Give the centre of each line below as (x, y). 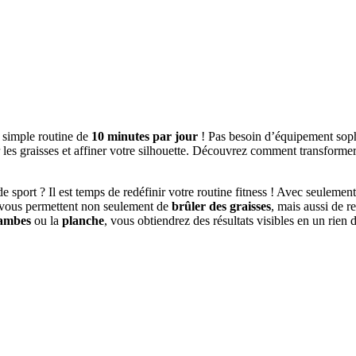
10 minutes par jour (145, 137)
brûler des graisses (221, 207)
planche (83, 221)
